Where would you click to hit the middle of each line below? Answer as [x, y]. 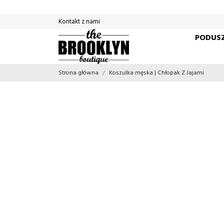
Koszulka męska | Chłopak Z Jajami [156, 73]
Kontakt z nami [79, 21]
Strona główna [78, 73]
